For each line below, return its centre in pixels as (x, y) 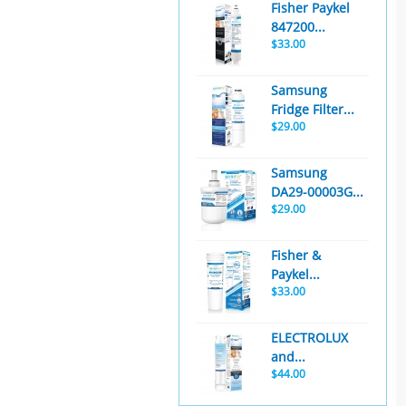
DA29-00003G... (317, 192)
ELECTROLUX (309, 338)
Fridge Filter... (313, 109)
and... (288, 357)
